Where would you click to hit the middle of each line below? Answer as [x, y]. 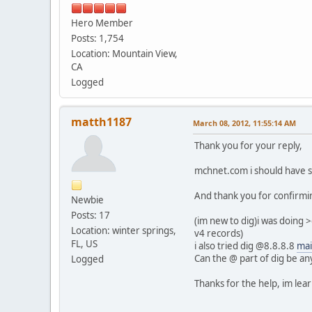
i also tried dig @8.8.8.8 [245, 245]
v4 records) [219, 233]
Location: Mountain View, [124, 53]
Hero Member [102, 23]
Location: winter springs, [124, 230]
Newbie [87, 200]
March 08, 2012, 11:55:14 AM [244, 123]
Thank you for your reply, [248, 145]
